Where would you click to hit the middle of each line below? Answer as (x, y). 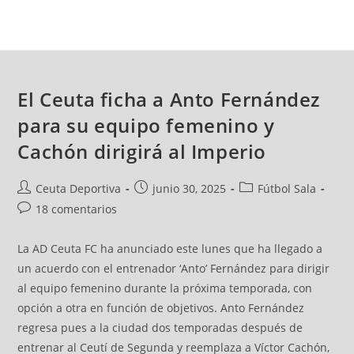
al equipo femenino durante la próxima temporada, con (165, 288)
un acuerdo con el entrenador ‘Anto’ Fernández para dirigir (174, 268)
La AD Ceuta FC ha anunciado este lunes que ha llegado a (170, 249)
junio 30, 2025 (190, 188)
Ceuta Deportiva (79, 188)
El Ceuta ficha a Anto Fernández (169, 99)
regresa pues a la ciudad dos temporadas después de (160, 328)
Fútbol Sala (287, 188)
